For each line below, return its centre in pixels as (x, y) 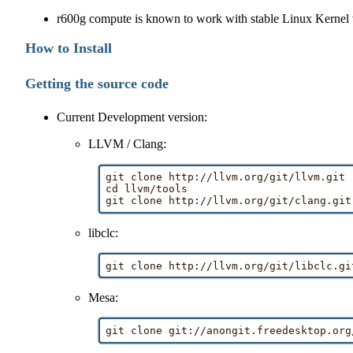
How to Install (69, 48)
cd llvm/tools (147, 189)
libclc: (104, 232)
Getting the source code (97, 83)
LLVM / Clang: (128, 144)
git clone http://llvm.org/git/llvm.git (225, 177)
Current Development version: (132, 117)
